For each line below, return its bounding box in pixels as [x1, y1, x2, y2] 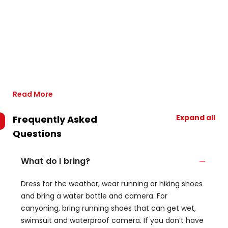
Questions [13, 127, 62, 140]
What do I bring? [21, 155, 91, 167]
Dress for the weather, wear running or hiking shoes [21, 179, 203, 189]
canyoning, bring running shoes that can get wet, [21, 203, 196, 213]
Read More [13, 89, 53, 99]
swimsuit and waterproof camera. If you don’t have [21, 215, 204, 225]
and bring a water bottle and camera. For [21, 191, 167, 201]
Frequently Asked [13, 113, 97, 126]
